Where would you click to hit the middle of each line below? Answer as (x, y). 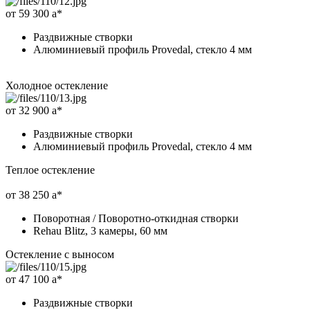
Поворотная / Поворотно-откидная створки (136, 218)
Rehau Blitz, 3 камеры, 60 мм (100, 230)
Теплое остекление (50, 170)
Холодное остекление (57, 85)
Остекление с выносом (60, 254)
